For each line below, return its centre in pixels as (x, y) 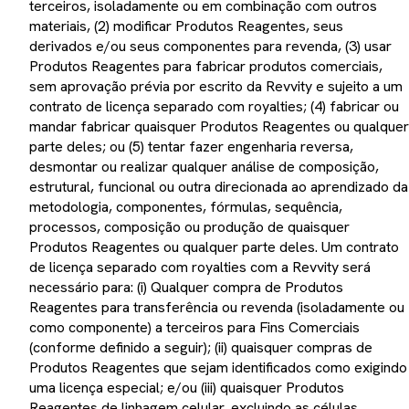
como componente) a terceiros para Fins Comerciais (194, 327)
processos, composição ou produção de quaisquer (189, 227)
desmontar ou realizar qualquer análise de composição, (204, 167)
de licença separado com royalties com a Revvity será (200, 267)
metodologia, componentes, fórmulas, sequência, (186, 207)
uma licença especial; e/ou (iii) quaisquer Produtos (187, 388)
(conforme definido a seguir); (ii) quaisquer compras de (201, 347)
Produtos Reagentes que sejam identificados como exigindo (218, 367)
